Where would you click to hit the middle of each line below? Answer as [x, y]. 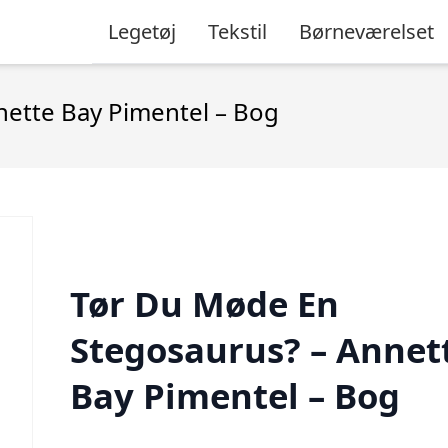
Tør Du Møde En [204, 303]
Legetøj [142, 31]
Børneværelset [366, 31]
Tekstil [237, 31]
